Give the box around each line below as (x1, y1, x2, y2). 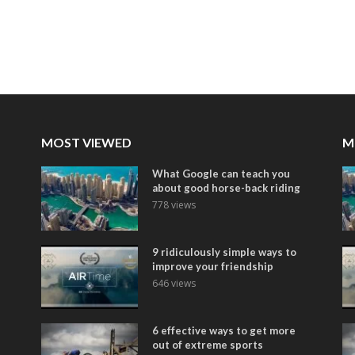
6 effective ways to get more (152, 324, 296, 338)
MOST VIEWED (41, 134, 132, 150)
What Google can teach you (152, 166, 291, 180)
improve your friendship (152, 259, 274, 273)
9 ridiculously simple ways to (152, 245, 297, 258)
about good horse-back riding (152, 181, 301, 194)
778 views (152, 197, 197, 212)
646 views (152, 276, 197, 290)
